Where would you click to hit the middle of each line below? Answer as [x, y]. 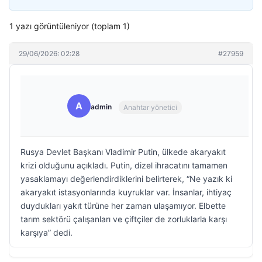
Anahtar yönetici [150, 107]
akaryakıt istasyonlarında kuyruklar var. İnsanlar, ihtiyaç [126, 192]
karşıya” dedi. [46, 232]
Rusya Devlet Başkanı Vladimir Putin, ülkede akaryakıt [123, 152]
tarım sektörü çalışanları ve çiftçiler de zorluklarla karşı [124, 219]
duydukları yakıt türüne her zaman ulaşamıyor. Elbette [123, 206]
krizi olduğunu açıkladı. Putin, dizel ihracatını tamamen [124, 165]
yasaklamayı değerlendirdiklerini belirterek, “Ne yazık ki [126, 179]
